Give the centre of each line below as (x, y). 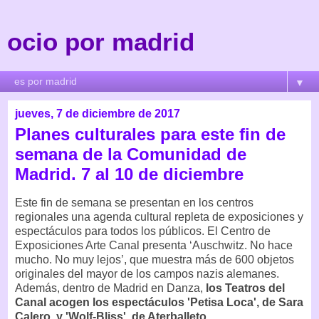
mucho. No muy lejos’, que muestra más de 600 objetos (155, 259)
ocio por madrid (101, 42)
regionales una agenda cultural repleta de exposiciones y (159, 216)
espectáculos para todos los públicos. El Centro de (143, 231)
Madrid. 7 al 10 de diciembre (129, 174)
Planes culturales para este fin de (150, 134)
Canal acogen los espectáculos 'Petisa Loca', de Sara (159, 302)
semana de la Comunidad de (131, 154)
